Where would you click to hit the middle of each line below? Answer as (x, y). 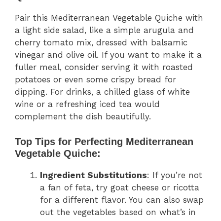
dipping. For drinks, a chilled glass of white (102, 92)
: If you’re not (175, 175)
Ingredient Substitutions (93, 175)
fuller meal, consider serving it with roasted (104, 67)
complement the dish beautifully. (83, 117)
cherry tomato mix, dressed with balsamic (101, 43)
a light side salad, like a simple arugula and (104, 30)
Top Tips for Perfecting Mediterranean (104, 141)
